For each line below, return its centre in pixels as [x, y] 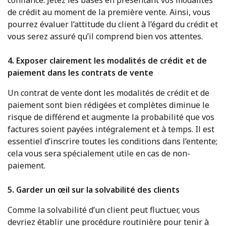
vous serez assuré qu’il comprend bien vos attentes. [105, 36]
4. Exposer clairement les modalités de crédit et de [107, 60]
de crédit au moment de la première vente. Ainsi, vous [109, 12]
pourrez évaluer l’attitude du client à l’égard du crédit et [113, 24]
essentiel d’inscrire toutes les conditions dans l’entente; [112, 141]
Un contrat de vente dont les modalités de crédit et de [108, 93]
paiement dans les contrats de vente [80, 72]
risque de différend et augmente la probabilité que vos [111, 117]
